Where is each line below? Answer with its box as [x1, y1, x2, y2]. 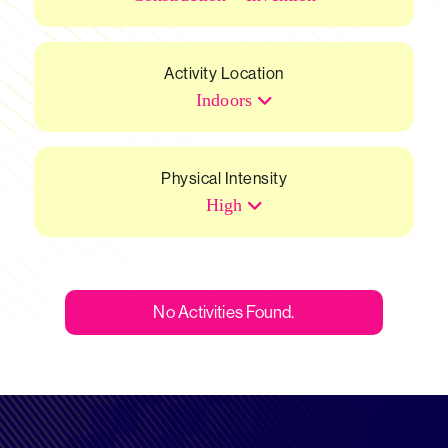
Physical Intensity [161, 169, 287, 188]
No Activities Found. [153, 302, 295, 322]
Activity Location [164, 64, 284, 83]
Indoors [196, 90, 252, 110]
